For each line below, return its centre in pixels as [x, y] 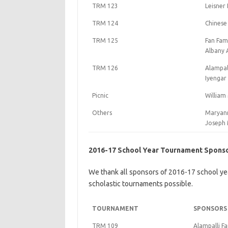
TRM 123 [105, 6]
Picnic [100, 95]
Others [102, 113]
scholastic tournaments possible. [140, 184]
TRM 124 [105, 23]
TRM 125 [105, 40]
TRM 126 [105, 68]
